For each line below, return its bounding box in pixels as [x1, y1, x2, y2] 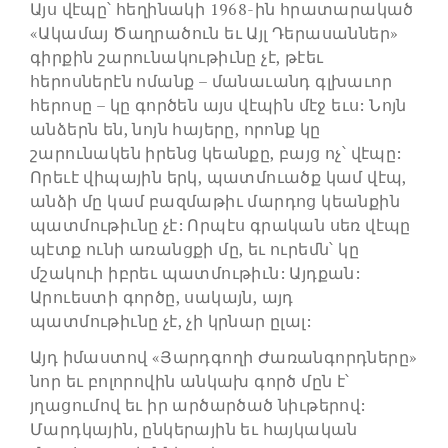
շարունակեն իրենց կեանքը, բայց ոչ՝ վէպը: [30, 142, 402, 165]
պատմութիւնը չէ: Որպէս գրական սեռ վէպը [30, 214, 411, 237]
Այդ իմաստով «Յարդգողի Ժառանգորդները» [30, 346, 418, 369]
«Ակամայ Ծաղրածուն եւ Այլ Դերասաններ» [30, 22, 399, 45]
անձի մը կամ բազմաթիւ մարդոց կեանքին [30, 190, 400, 213]
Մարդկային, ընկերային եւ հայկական [30, 418, 358, 441]
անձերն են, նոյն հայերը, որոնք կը [30, 118, 321, 141]
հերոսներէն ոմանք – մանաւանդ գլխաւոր [30, 70, 392, 93]
